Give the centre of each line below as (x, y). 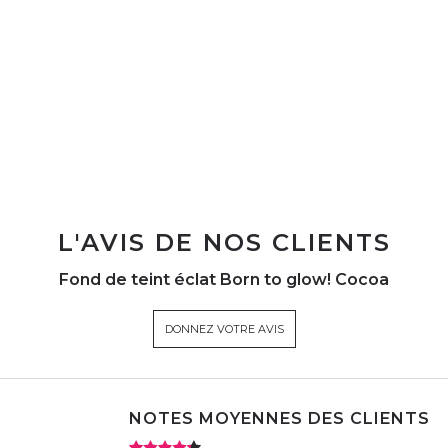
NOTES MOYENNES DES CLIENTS (279, 418)
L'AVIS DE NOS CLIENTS (224, 242)
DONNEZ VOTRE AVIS (224, 328)
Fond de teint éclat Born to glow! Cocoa (224, 279)
